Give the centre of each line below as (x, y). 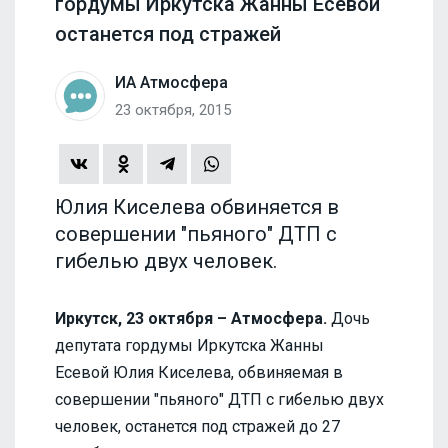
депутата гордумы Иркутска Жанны (189, 345)
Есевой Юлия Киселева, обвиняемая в (199, 372)
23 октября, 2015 (173, 109)
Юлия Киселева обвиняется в (197, 206)
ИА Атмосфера (171, 82)
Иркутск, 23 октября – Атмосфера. (191, 318)
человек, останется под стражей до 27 (197, 426)
